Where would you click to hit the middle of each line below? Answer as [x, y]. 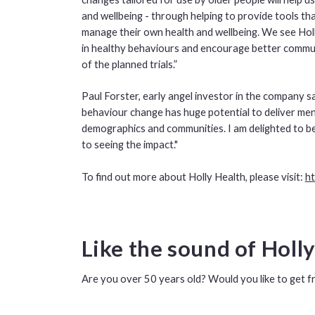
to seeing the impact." [129, 144]
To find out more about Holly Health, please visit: [193, 176]
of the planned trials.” [129, 64]
